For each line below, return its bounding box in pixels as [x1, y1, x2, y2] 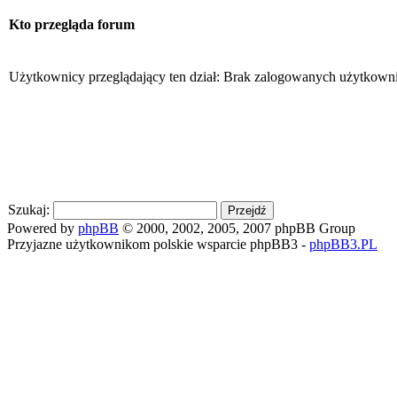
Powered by [7, 220, 78, 236]
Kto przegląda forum [9, 17, 135, 33]
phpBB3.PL [309, 236, 378, 252]
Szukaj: [8, 201, 50, 217]
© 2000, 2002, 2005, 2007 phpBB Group [119, 220, 355, 236]
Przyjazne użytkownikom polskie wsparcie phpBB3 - [7, 236, 309, 252]
